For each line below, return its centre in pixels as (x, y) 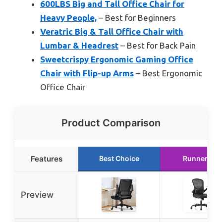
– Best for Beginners (136, 18)
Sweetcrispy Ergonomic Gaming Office (117, 59)
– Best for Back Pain (157, 46)
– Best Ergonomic (168, 73)
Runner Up (201, 158)
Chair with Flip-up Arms (87, 73)
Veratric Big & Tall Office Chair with (112, 32)
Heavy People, (68, 18)
